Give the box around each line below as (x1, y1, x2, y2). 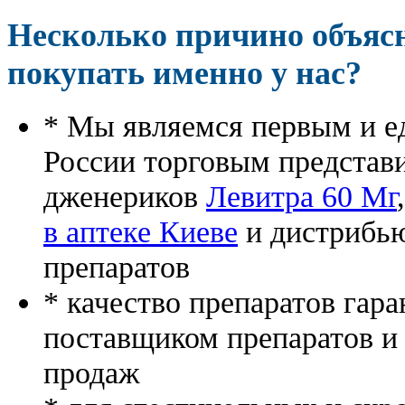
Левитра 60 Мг (206, 179, 397, 214)
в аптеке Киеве (43, 214, 238, 250)
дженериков (43, 179, 206, 214)
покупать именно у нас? (7, 54, 362, 91)
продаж (43, 355, 139, 391)
